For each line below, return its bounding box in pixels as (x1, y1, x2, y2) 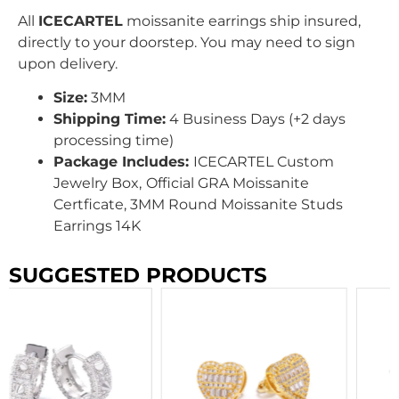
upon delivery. (18, 55, 118, 73)
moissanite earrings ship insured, (123, 12, 361, 30)
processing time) (53, 132, 174, 150)
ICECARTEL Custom (193, 153, 334, 171)
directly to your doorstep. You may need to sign (18, 34, 355, 52)
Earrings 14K (53, 217, 141, 235)
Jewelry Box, (53, 175, 142, 192)
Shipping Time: (53, 110, 166, 128)
